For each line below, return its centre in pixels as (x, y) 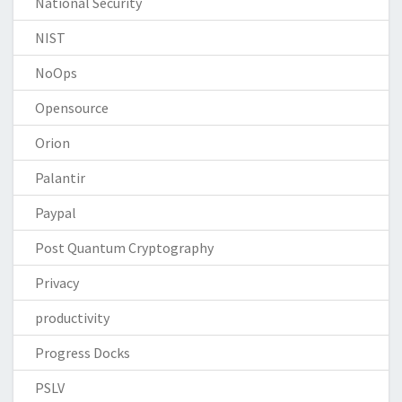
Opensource (72, 107)
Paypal (56, 212)
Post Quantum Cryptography (124, 247)
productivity (72, 317)
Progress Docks (83, 352)
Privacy (57, 282)
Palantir (60, 177)
